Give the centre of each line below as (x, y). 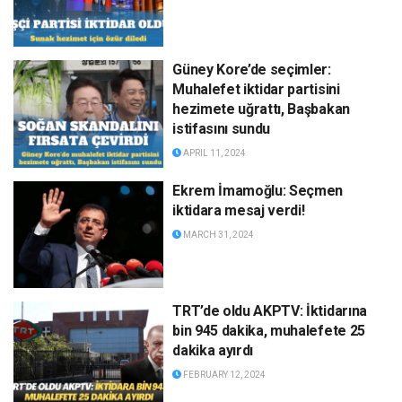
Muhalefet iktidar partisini (256, 90)
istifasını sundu (222, 129)
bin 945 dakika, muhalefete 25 (269, 331)
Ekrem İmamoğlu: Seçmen (258, 190)
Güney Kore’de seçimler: (252, 70)
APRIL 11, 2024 (214, 153)
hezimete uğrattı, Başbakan (261, 109)
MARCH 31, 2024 (218, 234)
